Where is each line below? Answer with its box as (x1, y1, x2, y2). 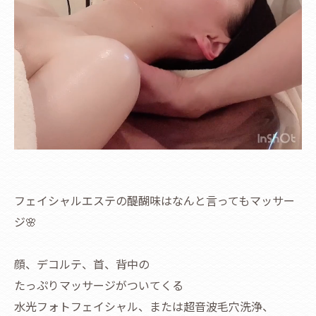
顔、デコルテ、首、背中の (14, 255, 150, 273)
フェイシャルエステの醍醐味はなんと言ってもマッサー (14, 192, 295, 209)
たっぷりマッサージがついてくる (14, 276, 183, 294)
